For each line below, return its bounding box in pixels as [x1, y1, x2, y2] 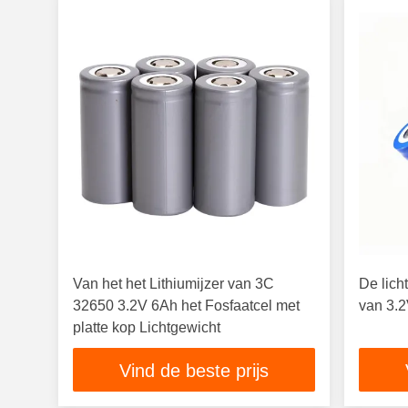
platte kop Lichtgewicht [73, 320, 220, 335]
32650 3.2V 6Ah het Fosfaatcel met [73, 298, 300, 313]
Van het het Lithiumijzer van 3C [73, 276, 274, 291]
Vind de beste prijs [119, 361, 270, 382]
